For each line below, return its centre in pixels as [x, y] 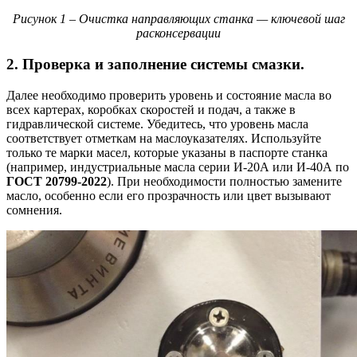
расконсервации [178, 33]
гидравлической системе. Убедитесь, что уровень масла [157, 124]
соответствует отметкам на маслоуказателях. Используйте [164, 138]
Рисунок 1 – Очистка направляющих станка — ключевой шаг [178, 19]
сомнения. [34, 210]
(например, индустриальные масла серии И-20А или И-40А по [178, 167]
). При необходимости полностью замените [224, 181]
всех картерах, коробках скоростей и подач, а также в [151, 109]
